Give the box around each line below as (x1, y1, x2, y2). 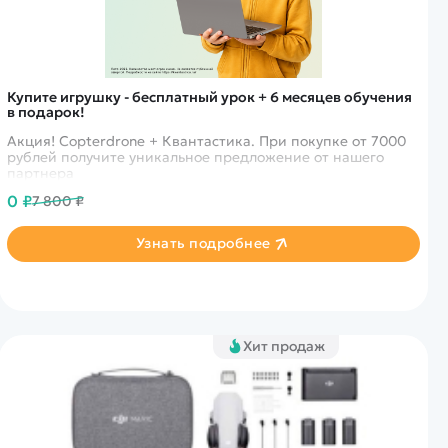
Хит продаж (243, 336, 326, 355)
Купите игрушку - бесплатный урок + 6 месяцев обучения (6, 87, 413, 106)
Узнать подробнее (135, 234, 271, 253)
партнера (6, 163, 74, 182)
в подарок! (6, 102, 85, 121)
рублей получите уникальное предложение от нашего (6, 147, 384, 166)
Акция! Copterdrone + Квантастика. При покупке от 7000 (6, 131, 406, 150)
